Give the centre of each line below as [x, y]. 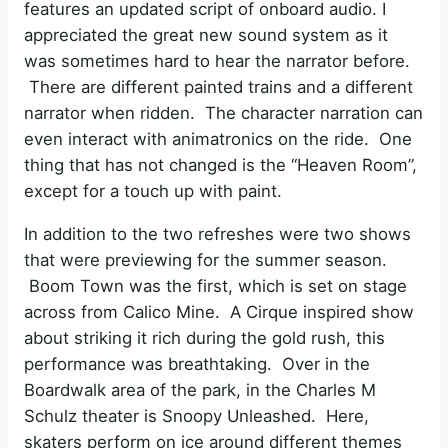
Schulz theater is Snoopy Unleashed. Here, [196, 415]
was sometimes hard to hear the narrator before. [217, 61]
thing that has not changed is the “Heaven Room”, [220, 165]
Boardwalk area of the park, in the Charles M [200, 389]
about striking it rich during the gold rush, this [204, 337]
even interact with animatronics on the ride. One [218, 139]
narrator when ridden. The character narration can [223, 113]
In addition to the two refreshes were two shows [217, 233]
